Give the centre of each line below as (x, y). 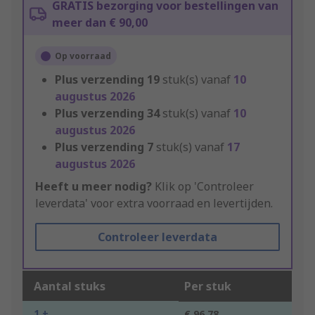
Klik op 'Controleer (203, 187)
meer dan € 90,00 (100, 23)
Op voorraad (83, 56)
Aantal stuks (70, 287)
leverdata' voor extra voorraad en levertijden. (154, 204)
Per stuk (208, 287)
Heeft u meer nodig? (94, 187)
